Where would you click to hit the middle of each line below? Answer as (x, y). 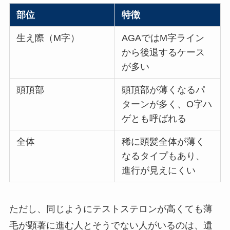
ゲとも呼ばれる (154, 118)
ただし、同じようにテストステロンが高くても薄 (111, 209)
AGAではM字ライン (163, 38)
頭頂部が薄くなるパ (164, 90)
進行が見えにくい (159, 170)
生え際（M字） (48, 38)
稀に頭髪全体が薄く (164, 141)
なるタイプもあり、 (164, 156)
